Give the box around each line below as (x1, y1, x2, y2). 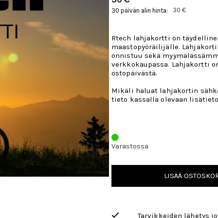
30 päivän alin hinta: (111, 7, 168, 14)
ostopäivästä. (111, 69, 158, 77)
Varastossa (111, 142, 148, 150)
